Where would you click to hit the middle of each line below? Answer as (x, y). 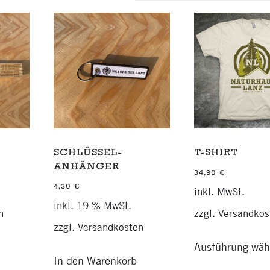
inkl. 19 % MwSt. (93, 205)
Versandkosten (111, 228)
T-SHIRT (216, 154)
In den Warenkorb (95, 260)
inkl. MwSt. (219, 191)
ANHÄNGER (86, 168)
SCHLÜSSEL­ (88, 154)
